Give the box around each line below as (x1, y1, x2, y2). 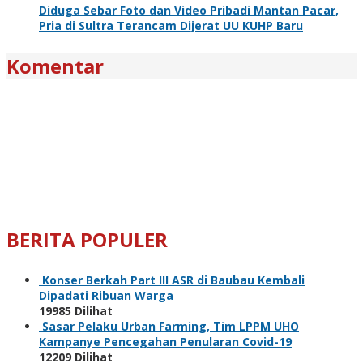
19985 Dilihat (39, 302, 113, 318)
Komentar (6, 52, 104, 79)
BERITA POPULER (6, 225, 168, 253)
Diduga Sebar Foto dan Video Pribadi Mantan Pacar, (39, 2, 339, 18)
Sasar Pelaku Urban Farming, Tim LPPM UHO (42, 318, 299, 334)
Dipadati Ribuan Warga (39, 287, 173, 303)
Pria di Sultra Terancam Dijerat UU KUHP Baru (39, 17, 303, 33)
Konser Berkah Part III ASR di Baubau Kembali (42, 271, 305, 288)
